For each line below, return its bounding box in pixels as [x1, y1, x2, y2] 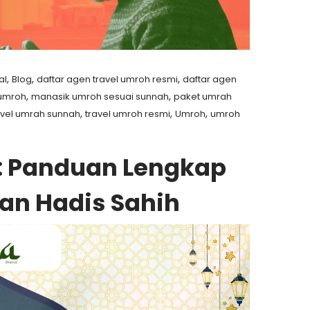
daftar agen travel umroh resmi [37, 73, 179, 86]
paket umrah [174, 90, 232, 103]
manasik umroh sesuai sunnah [31, 90, 170, 103]
